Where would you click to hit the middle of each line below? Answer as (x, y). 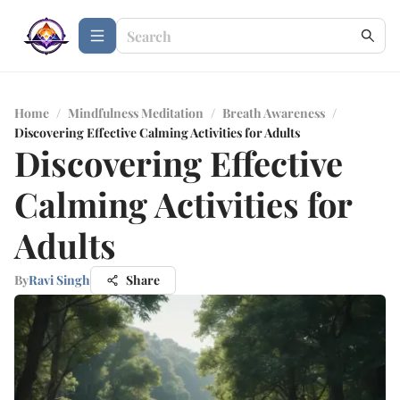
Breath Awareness (274, 113)
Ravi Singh (59, 280)
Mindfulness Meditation (136, 113)
